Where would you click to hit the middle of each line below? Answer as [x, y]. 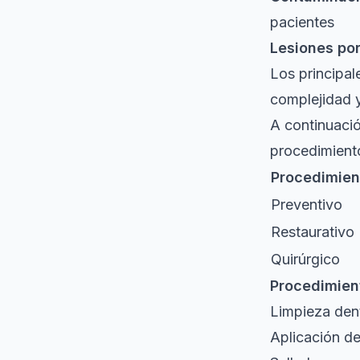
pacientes [302, 22]
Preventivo [307, 204]
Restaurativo [313, 231]
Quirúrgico [305, 259]
